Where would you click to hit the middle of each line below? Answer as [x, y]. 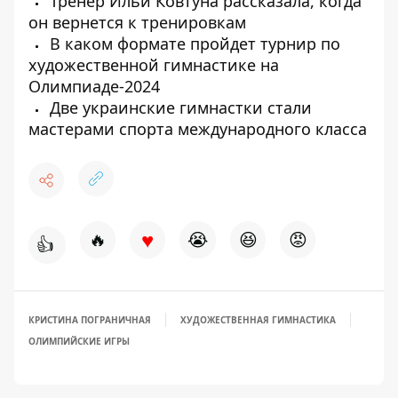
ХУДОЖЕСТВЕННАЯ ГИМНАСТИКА [258, 320]
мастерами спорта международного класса [198, 129]
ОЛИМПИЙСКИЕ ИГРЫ [79, 341]
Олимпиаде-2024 [94, 86]
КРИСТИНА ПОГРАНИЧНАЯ [90, 320]
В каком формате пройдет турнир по [193, 44]
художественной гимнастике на [154, 65]
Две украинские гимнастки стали [179, 107]
